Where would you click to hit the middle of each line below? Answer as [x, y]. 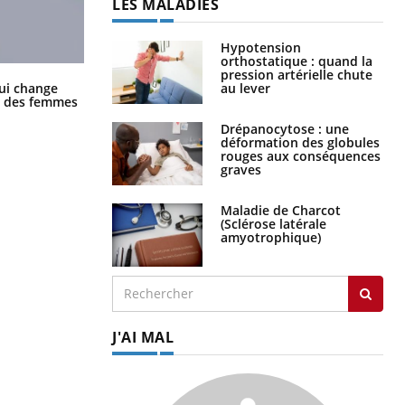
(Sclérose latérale [273, 223]
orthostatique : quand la [297, 61]
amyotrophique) [271, 237]
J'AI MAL [143, 337]
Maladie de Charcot [281, 210]
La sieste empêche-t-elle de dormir [220, 84]
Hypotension [261, 47]
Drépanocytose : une [285, 128]
